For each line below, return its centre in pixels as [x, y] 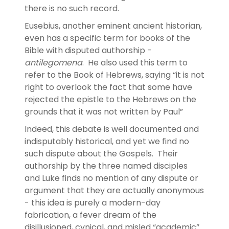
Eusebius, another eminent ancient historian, [113, 26]
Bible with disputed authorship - [88, 50]
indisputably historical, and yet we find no [107, 141]
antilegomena [53, 62]
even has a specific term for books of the [107, 38]
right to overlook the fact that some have [108, 87]
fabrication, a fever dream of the [90, 215]
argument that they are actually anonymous [114, 190]
